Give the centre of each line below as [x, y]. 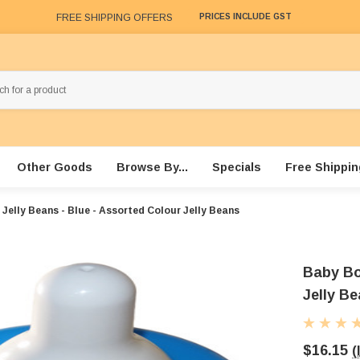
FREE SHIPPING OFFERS [115, 17]
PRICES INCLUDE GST [245, 17]
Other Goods [54, 168]
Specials [236, 168]
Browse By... [152, 168]
